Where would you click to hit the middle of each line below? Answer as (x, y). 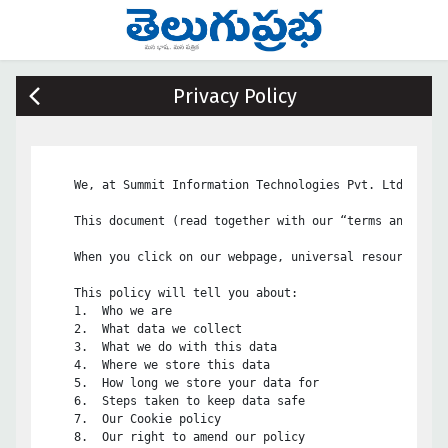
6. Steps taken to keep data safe (67, 401)
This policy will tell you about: (172, 293)
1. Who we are (67, 311)
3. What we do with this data (67, 347)
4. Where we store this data (67, 365)
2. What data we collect (67, 329)
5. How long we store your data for (67, 383)
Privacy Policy (235, 96)
